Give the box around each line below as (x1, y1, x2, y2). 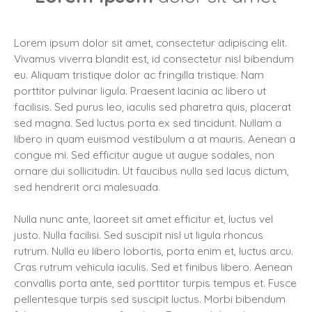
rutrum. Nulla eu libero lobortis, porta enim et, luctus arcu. (14, 244, 293, 258)
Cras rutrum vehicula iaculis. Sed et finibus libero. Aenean (14, 260, 292, 274)
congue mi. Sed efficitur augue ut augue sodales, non (14, 148, 274, 162)
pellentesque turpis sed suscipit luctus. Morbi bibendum (14, 292, 286, 306)
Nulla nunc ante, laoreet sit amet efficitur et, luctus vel (14, 212, 273, 226)
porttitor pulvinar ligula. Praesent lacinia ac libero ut (14, 84, 266, 98)
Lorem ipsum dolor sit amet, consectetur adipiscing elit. (14, 36, 287, 50)
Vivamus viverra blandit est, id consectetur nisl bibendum (14, 52, 294, 66)
